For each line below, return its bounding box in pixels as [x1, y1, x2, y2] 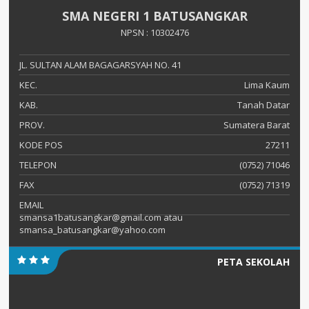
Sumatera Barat [223, 119, 290, 132]
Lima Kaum [244, 79, 290, 92]
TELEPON [19, 159, 57, 172]
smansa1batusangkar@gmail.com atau [19, 211, 183, 224]
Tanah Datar [237, 99, 290, 112]
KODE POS [19, 139, 63, 152]
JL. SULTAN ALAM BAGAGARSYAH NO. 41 [19, 59, 181, 72]
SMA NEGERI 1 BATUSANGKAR [61, 8, 248, 25]
